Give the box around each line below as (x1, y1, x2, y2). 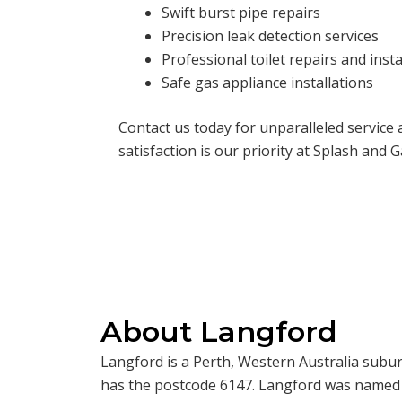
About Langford (100, 314, 337, 350)
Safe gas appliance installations (162, 73, 373, 93)
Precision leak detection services (162, 26, 379, 47)
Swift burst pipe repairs (162, 3, 320, 23)
